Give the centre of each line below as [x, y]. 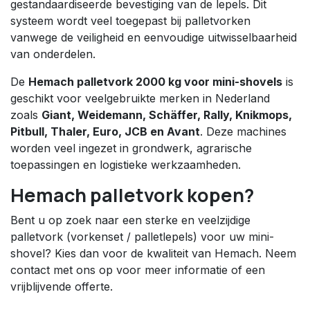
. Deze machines [243, 131]
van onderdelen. [53, 54]
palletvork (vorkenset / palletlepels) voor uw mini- [142, 236]
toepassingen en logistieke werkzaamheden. [126, 164]
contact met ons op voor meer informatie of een [138, 270]
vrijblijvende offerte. [62, 286]
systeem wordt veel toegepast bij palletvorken [130, 20]
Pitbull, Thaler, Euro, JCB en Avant [105, 131]
